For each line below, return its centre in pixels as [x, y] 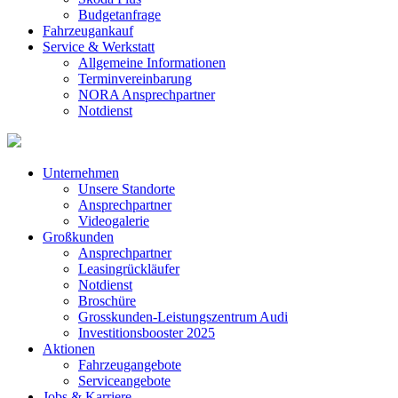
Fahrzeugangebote [130, 365]
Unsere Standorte [127, 189]
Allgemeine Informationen [152, 63]
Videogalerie [114, 221]
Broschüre [107, 301]
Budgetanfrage [119, 15]
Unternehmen [81, 173]
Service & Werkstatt [99, 47]
